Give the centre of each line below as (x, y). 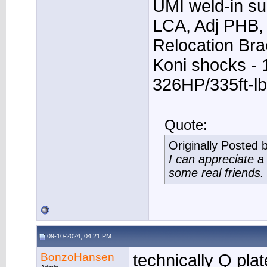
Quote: (186, 125)
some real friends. (216, 173)
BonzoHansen (77, 257)
